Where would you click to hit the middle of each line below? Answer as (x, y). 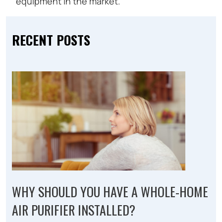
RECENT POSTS (51, 40)
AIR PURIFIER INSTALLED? (74, 210)
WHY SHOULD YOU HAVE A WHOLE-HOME (110, 191)
